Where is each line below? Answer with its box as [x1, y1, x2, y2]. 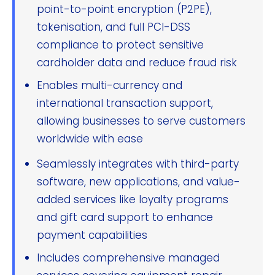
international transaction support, [37, 95, 213, 110]
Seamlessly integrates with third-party [37, 156, 239, 171]
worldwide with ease [37, 131, 143, 146]
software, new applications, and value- [37, 174, 240, 189]
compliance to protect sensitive [37, 37, 204, 52]
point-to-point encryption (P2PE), [37, 1, 212, 17]
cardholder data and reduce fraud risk [37, 55, 237, 70]
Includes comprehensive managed [37, 250, 220, 265]
